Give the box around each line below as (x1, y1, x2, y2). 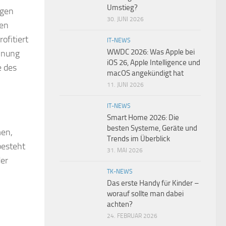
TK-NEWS (107, 168, 133, 176)
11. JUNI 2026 (107, 81, 144, 89)
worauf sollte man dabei (107, 189, 184, 199)
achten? (107, 200, 133, 209)
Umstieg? (107, 3, 138, 13)
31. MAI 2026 (107, 147, 143, 154)
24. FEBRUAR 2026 (107, 212, 157, 220)
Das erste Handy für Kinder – (107, 179, 199, 188)
